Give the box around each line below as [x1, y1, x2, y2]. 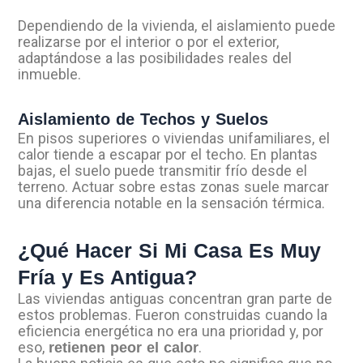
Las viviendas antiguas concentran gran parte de [18, 289, 333, 307]
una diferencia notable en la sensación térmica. [18, 194, 326, 212]
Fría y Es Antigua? [18, 265, 198, 288]
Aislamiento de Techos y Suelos [18, 110, 269, 129]
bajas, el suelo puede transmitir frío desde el [18, 162, 308, 180]
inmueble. [18, 65, 82, 83]
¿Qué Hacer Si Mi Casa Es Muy [18, 238, 322, 262]
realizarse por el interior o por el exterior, [18, 32, 280, 50]
